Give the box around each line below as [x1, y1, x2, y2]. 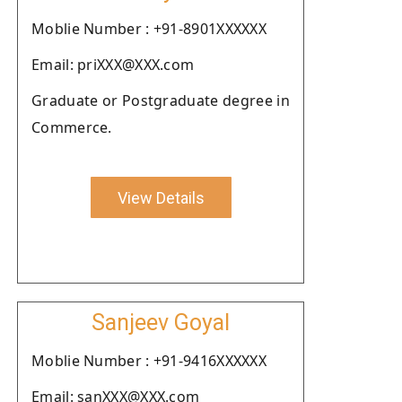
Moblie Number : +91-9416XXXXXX [31, 351, 267, 371]
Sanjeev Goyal [92, 310, 230, 336]
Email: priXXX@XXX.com [31, 55, 195, 74]
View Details [117, 188, 205, 207]
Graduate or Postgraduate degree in [31, 91, 290, 110]
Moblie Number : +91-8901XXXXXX [31, 19, 267, 39]
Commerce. [31, 118, 112, 137]
